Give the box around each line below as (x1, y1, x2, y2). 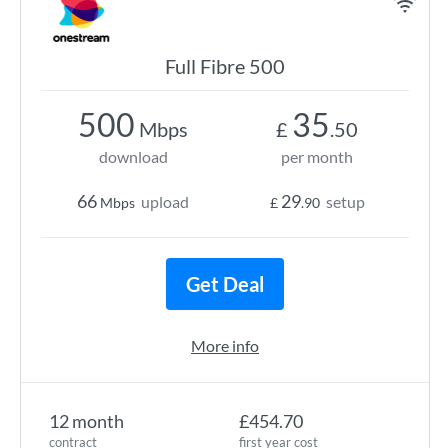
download (98, 147, 168, 166)
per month (281, 147, 353, 166)
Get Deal (186, 272, 264, 296)
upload (141, 192, 189, 211)
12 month (49, 410, 124, 432)
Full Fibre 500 (165, 54, 285, 78)
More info (191, 336, 259, 355)
